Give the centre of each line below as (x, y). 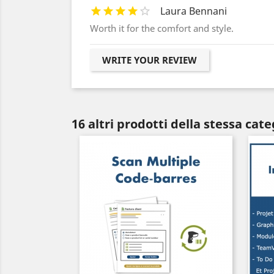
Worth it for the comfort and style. (162, 28)
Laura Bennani (194, 11)
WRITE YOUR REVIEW (150, 60)
